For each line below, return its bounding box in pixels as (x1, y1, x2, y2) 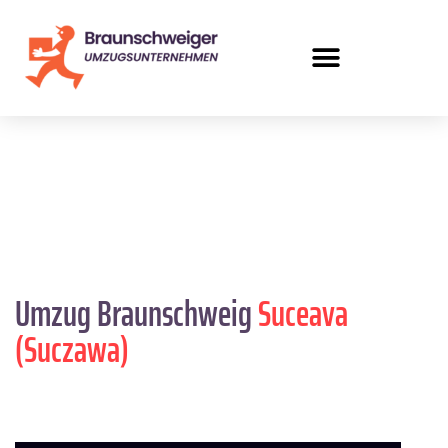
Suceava (258, 285, 348, 343)
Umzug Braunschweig (15, 285, 258, 343)
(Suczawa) (15, 321, 129, 379)
